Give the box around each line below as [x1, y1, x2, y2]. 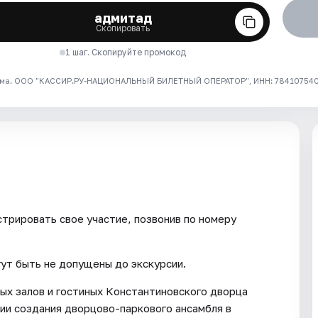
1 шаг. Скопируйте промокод [65, 46, 187, 57]
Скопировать [96, 22, 150, 33]
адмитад [94, 9, 152, 26]
